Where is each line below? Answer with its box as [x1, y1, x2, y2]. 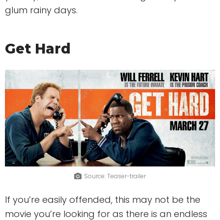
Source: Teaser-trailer [84, 172, 146, 181]
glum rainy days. [5, 3, 78, 16]
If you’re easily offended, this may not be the [5, 193, 200, 206]
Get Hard [5, 40, 71, 57]
